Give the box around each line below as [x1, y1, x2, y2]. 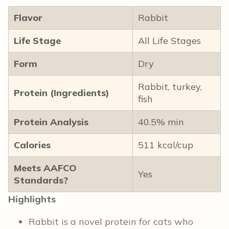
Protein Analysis [14, 116, 88, 128]
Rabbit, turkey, [138, 81, 202, 93]
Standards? [14, 174, 68, 187]
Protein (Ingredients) [14, 87, 109, 99]
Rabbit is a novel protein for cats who [29, 216, 193, 228]
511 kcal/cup [138, 139, 193, 151]
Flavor [14, 12, 42, 24]
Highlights [8, 193, 56, 205]
